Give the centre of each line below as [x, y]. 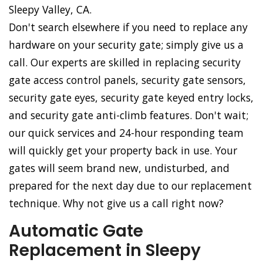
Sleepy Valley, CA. [50, 10]
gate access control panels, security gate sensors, [127, 80]
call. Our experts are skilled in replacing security [125, 63]
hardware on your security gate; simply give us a [126, 45]
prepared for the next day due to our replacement [130, 186]
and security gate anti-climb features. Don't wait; [129, 115]
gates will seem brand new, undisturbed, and [119, 168]
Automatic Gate [76, 231]
